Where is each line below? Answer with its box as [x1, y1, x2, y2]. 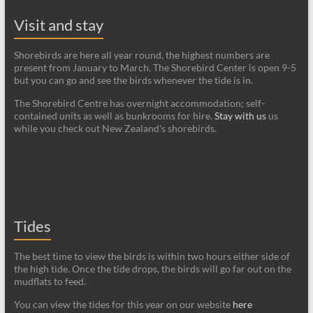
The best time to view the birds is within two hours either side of [13, 250, 290, 263]
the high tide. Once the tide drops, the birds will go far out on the [13, 263, 291, 275]
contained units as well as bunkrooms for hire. [13, 110, 214, 122]
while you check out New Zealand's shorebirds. [13, 122, 217, 135]
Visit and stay [13, 15, 103, 35]
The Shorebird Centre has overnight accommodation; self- [13, 97, 265, 110]
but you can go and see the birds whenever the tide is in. [13, 74, 253, 87]
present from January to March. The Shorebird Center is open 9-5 [13, 61, 296, 74]
